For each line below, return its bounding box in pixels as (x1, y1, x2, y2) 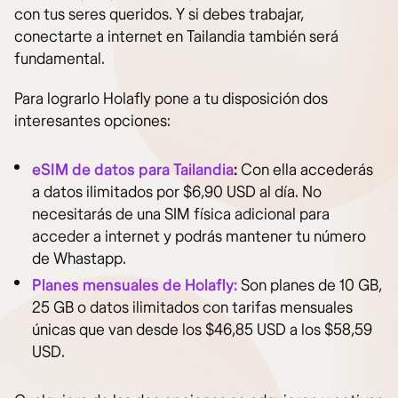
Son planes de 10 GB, (237, 275, 382, 297)
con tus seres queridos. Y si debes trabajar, (14, 4, 304, 26)
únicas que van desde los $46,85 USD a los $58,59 (32, 320, 372, 341)
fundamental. (14, 49, 105, 70)
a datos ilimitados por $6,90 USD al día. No (32, 182, 322, 203)
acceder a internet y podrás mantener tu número (32, 227, 366, 248)
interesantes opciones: (14, 111, 171, 132)
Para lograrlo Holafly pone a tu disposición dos (14, 89, 328, 110)
